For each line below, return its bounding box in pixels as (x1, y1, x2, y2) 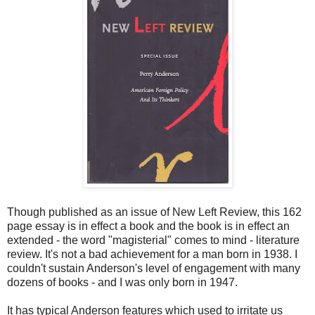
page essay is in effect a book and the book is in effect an (7, 220, 290, 233)
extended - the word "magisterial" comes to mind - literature (7, 234, 300, 247)
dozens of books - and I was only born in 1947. (7, 276, 238, 289)
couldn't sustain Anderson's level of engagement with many (7, 262, 300, 275)
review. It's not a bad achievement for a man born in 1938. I (7, 248, 297, 261)
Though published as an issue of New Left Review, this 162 (7, 206, 302, 219)
